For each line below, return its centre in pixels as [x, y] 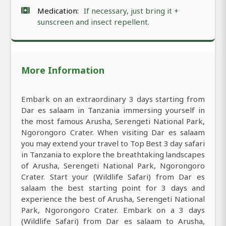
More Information [63, 70]
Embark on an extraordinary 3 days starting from [113, 99]
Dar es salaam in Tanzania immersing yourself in [113, 110]
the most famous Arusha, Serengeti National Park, [113, 121]
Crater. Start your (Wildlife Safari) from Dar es [113, 177]
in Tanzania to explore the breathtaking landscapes [113, 155]
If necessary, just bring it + [131, 11]
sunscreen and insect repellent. [93, 22]
